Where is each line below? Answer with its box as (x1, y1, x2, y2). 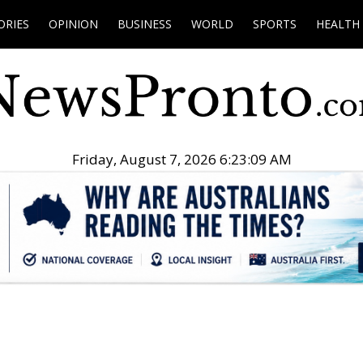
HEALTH (316, 16, 360, 32)
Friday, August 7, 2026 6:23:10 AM (71, 150, 292, 169)
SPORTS (253, 16, 297, 32)
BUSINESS (117, 16, 172, 32)
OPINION (49, 16, 98, 32)
